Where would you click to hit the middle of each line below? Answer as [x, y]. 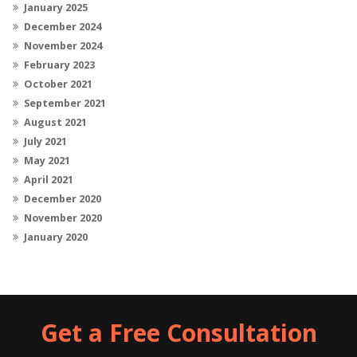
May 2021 [47, 160]
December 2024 [63, 26]
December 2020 [63, 198]
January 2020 [56, 237]
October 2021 [58, 84]
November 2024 [63, 45]
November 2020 [63, 218]
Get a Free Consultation [178, 332]
